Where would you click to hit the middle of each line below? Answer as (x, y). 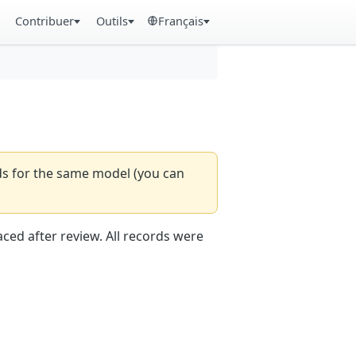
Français (181, 21)
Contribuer (45, 21)
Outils (112, 21)
